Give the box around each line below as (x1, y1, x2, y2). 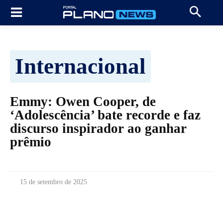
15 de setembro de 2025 (20, 178, 87, 186)
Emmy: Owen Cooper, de (10, 94, 156, 109)
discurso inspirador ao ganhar (10, 120, 187, 136)
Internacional (15, 53, 146, 79)
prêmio (10, 134, 51, 149)
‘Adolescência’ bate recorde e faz (10, 107, 201, 122)
